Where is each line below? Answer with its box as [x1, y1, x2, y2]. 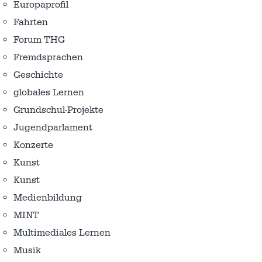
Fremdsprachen [13, 51, 83, 64]
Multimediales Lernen [13, 227, 111, 239]
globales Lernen [13, 87, 84, 99]
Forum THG [13, 34, 65, 46]
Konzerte [13, 139, 53, 151]
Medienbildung [13, 192, 82, 204]
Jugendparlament [13, 122, 92, 134]
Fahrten [13, 16, 48, 29]
